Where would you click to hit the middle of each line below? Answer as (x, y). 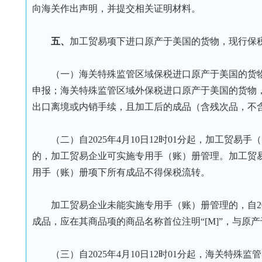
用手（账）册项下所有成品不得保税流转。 (121, 172)
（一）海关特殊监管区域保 (107, 74)
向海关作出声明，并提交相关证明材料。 (116, 8)
